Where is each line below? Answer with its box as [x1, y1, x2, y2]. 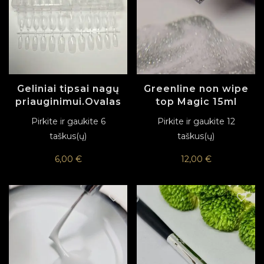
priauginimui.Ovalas [15, 95, 121, 107]
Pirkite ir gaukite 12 [157, 115, 235, 127]
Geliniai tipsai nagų [16, 82, 120, 94]
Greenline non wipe [143, 82, 249, 94]
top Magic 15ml [155, 95, 237, 107]
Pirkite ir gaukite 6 [31, 115, 105, 127]
